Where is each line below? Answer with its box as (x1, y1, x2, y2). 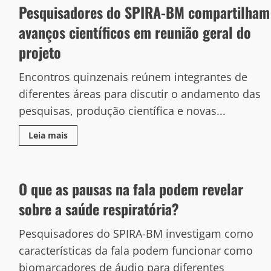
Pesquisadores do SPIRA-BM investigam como (18, 226, 253, 241)
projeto (18, 41, 61, 63)
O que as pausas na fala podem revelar (18, 178, 243, 200)
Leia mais (28, 129, 68, 141)
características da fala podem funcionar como (18, 243, 253, 258)
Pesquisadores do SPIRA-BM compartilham (18, 1, 270, 23)
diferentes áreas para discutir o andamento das (18, 87, 261, 101)
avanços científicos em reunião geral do (18, 21, 251, 43)
